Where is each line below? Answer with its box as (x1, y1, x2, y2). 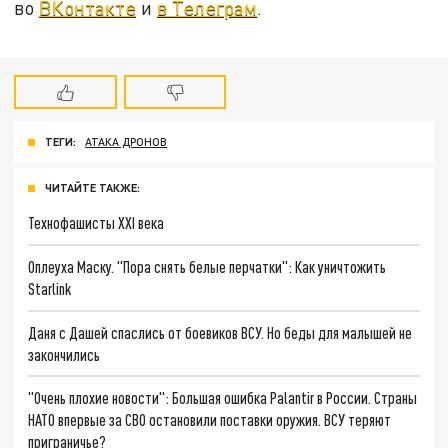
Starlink (28, 278, 72, 298)
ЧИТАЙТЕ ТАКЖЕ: (45, 181, 140, 195)
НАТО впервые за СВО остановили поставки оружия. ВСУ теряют (28, 410, 392, 430)
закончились (28, 344, 101, 364)
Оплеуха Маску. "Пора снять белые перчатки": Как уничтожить (28, 256, 387, 276)
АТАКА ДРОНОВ (85, 135, 168, 149)
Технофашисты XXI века (28, 213, 165, 233)
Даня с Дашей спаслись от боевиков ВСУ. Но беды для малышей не (28, 322, 413, 342)
